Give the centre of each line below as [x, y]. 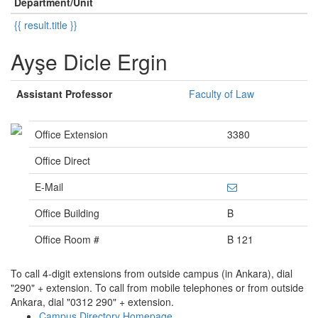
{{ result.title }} [46, 25]
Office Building [67, 213]
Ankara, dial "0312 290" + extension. [92, 302]
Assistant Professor [64, 94]
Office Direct [62, 160]
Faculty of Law [221, 94]
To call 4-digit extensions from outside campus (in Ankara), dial [152, 273]
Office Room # [67, 239]
